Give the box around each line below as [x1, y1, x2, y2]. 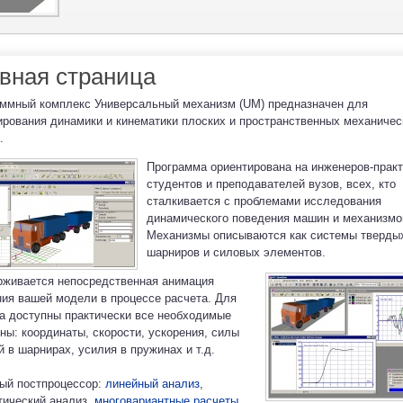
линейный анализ [105, 377, 200, 391]
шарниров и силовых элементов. [147, 246, 326, 260]
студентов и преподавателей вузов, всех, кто [147, 177, 396, 192]
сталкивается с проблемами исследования [147, 194, 381, 209]
